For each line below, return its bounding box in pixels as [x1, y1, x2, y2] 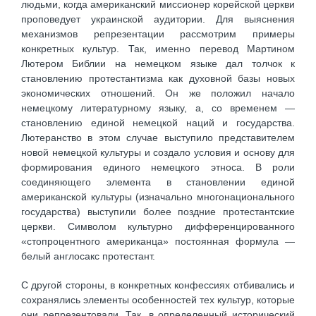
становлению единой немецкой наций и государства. [21, 117, 295, 129]
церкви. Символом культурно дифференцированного [21, 221, 295, 233]
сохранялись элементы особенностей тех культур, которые [21, 293, 295, 305]
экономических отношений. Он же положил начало [21, 87, 295, 99]
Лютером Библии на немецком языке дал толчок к [21, 58, 295, 70]
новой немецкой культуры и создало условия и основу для [21, 147, 295, 159]
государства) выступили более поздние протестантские [21, 206, 295, 218]
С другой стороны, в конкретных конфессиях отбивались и [21, 279, 295, 291]
